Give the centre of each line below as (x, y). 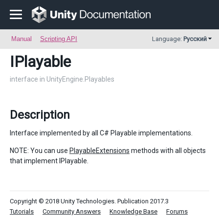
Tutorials (22, 211)
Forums (177, 211)
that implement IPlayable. (49, 161)
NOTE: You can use (40, 151)
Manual (22, 39)
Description (40, 115)
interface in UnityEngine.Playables (62, 79)
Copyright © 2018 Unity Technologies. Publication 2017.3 (89, 201)
